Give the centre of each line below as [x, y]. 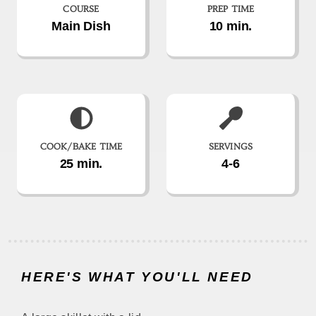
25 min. [81, 164]
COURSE [81, 9]
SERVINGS [231, 146]
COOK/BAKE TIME [81, 146]
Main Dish [81, 26]
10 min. [231, 26]
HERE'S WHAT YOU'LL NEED [137, 277]
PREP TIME [231, 9]
